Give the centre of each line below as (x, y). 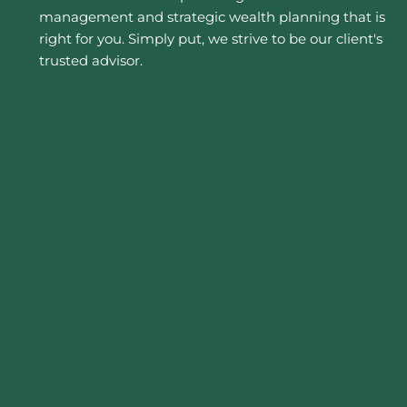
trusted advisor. (91, 60)
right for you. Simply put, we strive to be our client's (211, 38)
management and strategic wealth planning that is (213, 16)
